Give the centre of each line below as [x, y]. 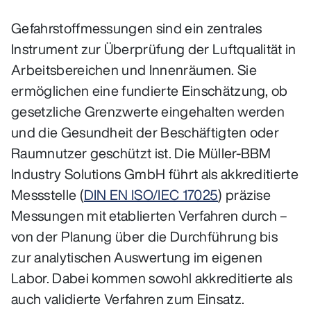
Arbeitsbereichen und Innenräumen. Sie [134, 69]
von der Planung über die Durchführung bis [145, 236]
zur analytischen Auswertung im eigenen [137, 257]
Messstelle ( [48, 194]
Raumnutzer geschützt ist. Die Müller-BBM [141, 153]
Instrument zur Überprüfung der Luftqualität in [154, 49]
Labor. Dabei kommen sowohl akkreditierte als [152, 278]
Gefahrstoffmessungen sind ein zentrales [137, 28]
